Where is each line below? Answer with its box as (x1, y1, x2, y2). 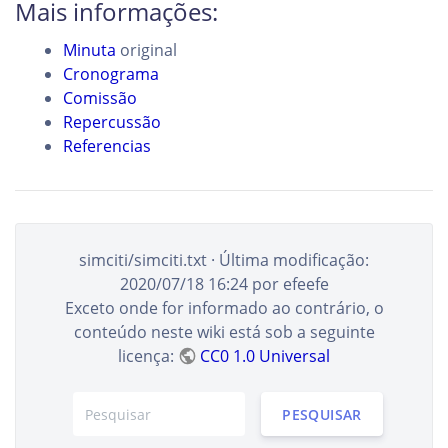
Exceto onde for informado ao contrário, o (64, 297, 384, 319)
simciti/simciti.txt (79, 249, 207, 271)
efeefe (282, 273, 329, 295)
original (116, 39, 177, 61)
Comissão (63, 87, 137, 109)
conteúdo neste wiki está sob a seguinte (73, 321, 375, 343)
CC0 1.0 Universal (200, 345, 331, 367)
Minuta (63, 39, 116, 61)
